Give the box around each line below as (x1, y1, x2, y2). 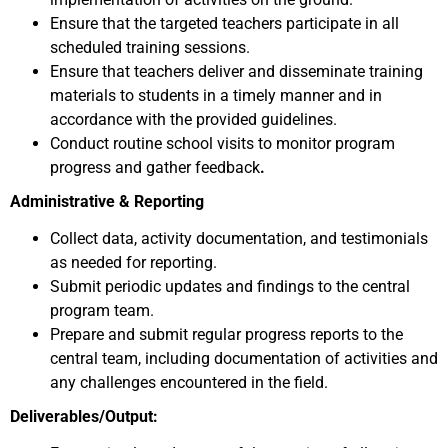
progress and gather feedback (50, 158, 260, 177)
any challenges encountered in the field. (50, 373, 328, 392)
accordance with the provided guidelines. (50, 110, 337, 129)
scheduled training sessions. (50, 38, 250, 57)
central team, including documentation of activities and (50, 349, 438, 368)
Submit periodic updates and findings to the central (50, 277, 410, 296)
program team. (50, 301, 154, 320)
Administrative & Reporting (10, 192, 204, 211)
